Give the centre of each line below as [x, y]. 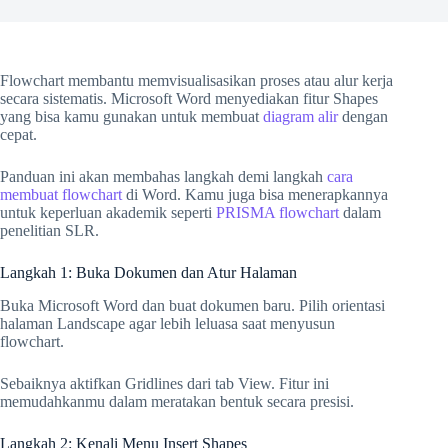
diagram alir [300, 116]
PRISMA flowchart [277, 212]
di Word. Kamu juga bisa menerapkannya [255, 194]
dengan [363, 116]
